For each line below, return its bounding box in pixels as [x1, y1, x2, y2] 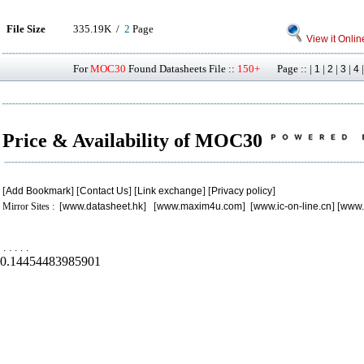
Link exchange [137, 185, 202, 197]
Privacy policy [211, 185, 272, 197]
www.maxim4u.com [157, 201, 242, 212]
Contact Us [80, 185, 128, 197]
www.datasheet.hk [63, 201, 143, 212]
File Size [6, 23, 45, 35]
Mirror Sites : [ [2, 201, 63, 212]
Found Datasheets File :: [126, 63, 237, 75]
